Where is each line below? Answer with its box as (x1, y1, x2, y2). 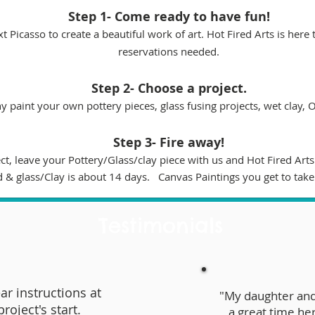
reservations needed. (118, 44, 219, 59)
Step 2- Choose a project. (91, 79, 247, 98)
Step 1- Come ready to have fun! (67, 8, 270, 26)
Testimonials (98, 212, 223, 239)
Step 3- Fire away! (113, 134, 224, 152)
